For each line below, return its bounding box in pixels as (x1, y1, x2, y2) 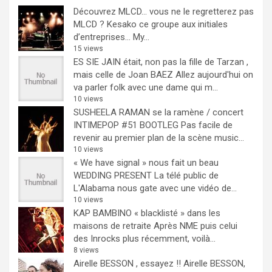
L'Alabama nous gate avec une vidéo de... (73, 182, 237, 194)
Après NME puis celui (154, 220, 237, 231)
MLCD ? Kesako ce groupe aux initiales (73, 18, 228, 30)
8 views (73, 245, 99, 254)
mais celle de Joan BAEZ (73, 69, 173, 80)
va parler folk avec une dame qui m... (73, 81, 218, 93)
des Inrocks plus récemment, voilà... (73, 233, 216, 244)
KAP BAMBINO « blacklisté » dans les (73, 207, 220, 219)
